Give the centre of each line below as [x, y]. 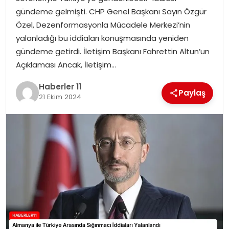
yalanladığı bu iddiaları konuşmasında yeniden [102, 38]
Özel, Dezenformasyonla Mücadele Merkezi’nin [103, 25]
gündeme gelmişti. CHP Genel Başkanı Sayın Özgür [111, 12]
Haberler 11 [60, 87]
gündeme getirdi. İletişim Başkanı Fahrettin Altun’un [112, 52]
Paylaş [192, 93]
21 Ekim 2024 [60, 97]
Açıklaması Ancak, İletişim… [66, 65]
